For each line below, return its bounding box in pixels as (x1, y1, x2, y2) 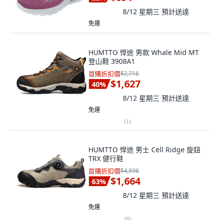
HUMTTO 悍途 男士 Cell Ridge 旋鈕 (88, 145, 200, 154)
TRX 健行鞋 (88, 154, 123, 163)
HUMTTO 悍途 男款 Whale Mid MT (88, 48, 199, 57)
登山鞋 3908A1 (88, 56, 135, 66)
